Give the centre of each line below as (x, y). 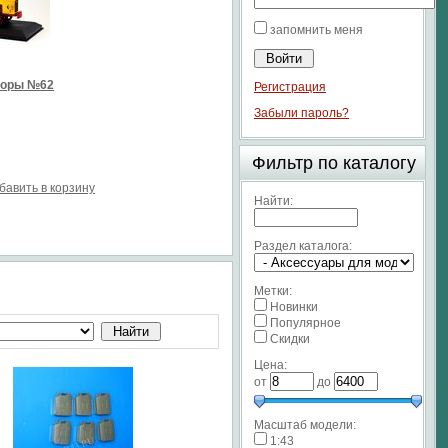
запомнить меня (316, 30)
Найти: (273, 201)
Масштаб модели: (305, 425)
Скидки (290, 339)
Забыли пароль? (301, 113)
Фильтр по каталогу (334, 163)
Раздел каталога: (303, 246)
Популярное (305, 323)
